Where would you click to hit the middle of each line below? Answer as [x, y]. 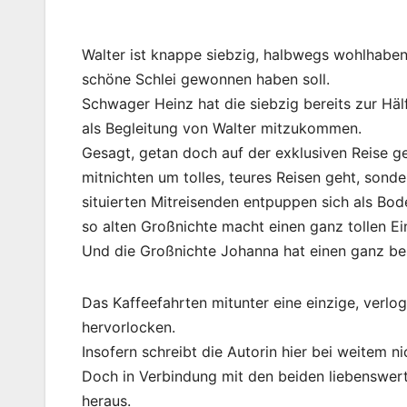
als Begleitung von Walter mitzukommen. [222, 129]
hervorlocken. [129, 328]
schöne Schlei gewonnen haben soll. [206, 79]
